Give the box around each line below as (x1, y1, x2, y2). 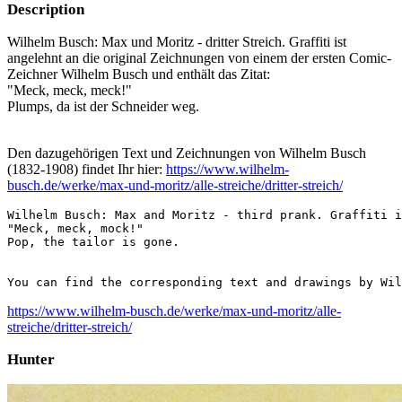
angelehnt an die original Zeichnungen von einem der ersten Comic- (7, 49, 391, 66)
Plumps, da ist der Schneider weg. (7, 98, 199, 114)
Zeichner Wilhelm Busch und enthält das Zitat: (7, 66, 270, 82)
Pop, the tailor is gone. (7, 234, 179, 249)
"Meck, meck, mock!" (7, 221, 144, 235)
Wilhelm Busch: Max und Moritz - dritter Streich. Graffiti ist (7, 33, 346, 49)
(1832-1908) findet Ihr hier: (7, 161, 166, 177)
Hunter (7, 350, 55, 368)
